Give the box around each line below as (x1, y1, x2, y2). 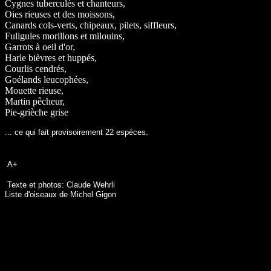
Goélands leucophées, (5, 74, 88, 85)
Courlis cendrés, (5, 64, 67, 74)
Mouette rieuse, (5, 85, 64, 96)
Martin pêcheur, (5, 96, 65, 106)
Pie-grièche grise (5, 107, 68, 117)
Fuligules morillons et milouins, (5, 31, 125, 41)
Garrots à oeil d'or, (5, 42, 75, 52)
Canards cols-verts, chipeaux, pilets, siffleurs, (5, 20, 177, 30)
